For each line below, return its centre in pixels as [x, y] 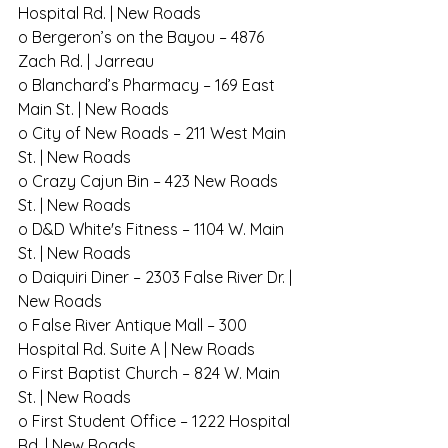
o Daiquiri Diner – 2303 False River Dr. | [157, 277]
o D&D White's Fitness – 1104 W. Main [153, 229]
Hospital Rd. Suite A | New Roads [136, 349]
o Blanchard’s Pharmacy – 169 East [148, 85]
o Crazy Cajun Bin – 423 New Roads [150, 181]
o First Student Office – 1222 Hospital [156, 421]
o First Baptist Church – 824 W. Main [151, 373]
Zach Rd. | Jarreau [86, 61]
